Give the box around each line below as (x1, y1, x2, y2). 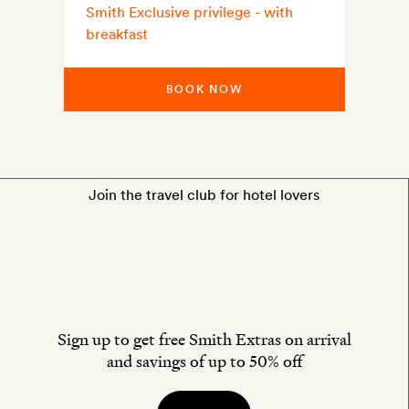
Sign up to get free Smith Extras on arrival (57, 329, 351, 351)
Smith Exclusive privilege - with (86, 4, 294, 21)
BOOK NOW (165, 83, 244, 96)
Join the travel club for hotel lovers (89, 186, 320, 204)
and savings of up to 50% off (106, 351, 302, 372)
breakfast (86, 26, 149, 43)
